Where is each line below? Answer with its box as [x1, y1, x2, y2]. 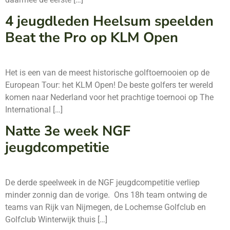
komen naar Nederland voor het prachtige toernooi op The [5, 92, 214, 102]
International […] [5, 104, 63, 114]
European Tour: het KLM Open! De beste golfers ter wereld [5, 80, 213, 90]
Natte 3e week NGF [5, 122, 130, 141]
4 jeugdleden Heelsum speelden [5, 11, 214, 31]
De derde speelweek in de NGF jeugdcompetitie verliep [5, 178, 200, 188]
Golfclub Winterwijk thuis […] [5, 215, 107, 225]
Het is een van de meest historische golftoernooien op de [5, 67, 209, 78]
